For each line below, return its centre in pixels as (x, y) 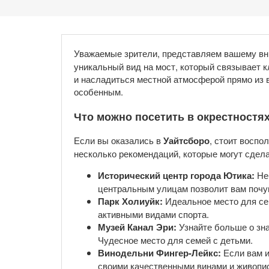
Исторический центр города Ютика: (176, 176)
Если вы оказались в (119, 141)
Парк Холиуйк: (130, 201)
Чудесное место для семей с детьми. (175, 240)
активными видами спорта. (153, 214)
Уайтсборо (186, 141)
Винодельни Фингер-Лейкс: (159, 253)
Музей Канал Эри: (137, 227)
